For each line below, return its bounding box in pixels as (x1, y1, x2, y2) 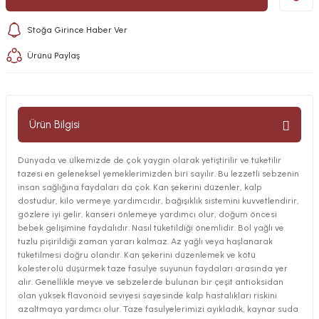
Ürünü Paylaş (27, 50, 80, 61)
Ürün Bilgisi (29, 118, 80, 131)
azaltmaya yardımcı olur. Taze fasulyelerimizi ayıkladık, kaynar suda (18, 304, 298, 314)
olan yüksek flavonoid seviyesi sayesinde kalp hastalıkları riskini (18, 291, 277, 300)
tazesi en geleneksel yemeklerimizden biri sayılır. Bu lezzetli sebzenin (18, 169, 299, 179)
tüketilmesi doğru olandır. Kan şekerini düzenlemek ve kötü (18, 250, 256, 260)
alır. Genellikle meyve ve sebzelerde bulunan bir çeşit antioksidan (18, 277, 283, 287)
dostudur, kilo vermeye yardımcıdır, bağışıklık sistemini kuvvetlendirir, (18, 196, 299, 206)
